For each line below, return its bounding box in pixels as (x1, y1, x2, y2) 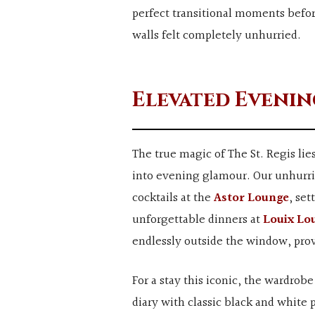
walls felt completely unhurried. (131, 25, 301, 46)
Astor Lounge (213, 188, 289, 208)
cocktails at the (131, 188, 214, 208)
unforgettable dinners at (131, 210, 263, 230)
